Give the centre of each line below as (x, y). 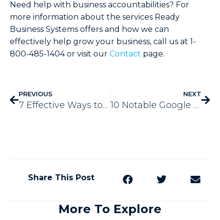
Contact (125, 54)
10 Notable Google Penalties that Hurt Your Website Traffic (196, 105)
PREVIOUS (36, 94)
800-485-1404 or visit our (60, 54)
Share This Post (61, 177)
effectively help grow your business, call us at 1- (103, 42)
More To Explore (110, 209)
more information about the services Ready (95, 17)
